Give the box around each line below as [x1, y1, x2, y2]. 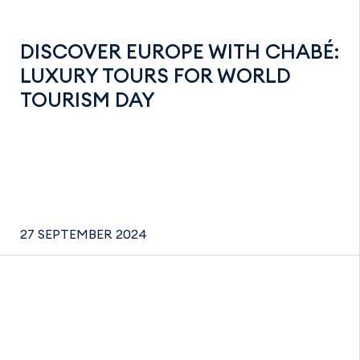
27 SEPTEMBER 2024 [20, 226, 147, 242]
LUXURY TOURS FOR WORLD [20, 62, 291, 88]
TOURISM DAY [20, 86, 155, 112]
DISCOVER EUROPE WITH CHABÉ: [20, 38, 339, 64]
